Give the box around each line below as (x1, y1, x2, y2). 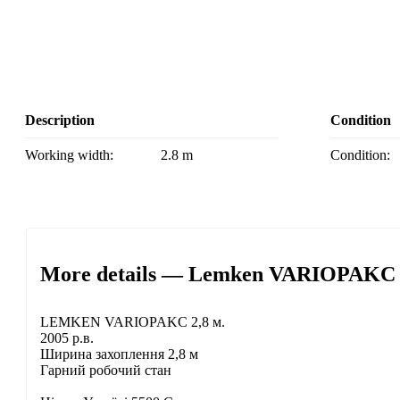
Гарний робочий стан (40, 362, 171, 379)
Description (25, 112, 95, 129)
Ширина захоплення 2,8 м (40, 346, 198, 362)
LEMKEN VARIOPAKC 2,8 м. (40, 314, 225, 330)
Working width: (37, 147, 113, 163)
